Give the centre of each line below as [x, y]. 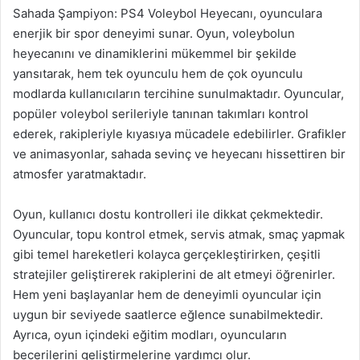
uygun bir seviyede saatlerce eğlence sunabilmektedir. [168, 315]
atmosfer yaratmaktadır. [80, 174]
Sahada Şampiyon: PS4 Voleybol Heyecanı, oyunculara [168, 13]
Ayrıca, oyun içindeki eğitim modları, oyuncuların [150, 335]
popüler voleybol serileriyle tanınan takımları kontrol [161, 114]
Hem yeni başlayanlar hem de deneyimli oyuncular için [167, 295]
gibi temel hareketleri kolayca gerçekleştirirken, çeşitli [167, 254]
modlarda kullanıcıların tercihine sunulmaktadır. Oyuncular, [178, 94]
